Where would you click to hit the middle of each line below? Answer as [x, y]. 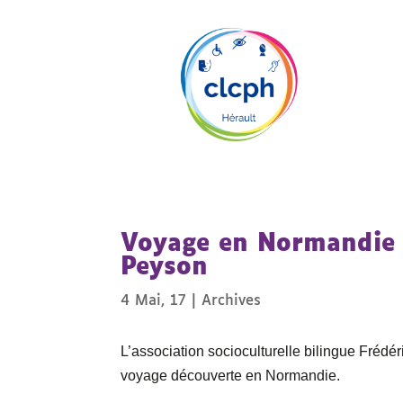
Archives [232, 300]
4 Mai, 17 [154, 300]
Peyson [165, 267]
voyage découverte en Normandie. [231, 376]
